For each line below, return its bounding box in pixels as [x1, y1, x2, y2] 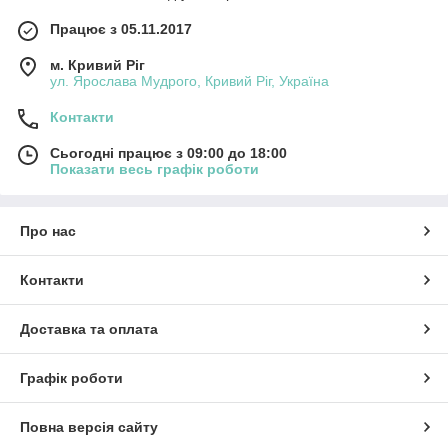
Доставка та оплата [20, 321, 158, 338]
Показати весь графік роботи [50, 161, 259, 178]
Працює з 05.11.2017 [50, 21, 192, 38]
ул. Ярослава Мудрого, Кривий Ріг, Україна [50, 73, 329, 90]
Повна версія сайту [20, 419, 158, 436]
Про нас [20, 223, 76, 240]
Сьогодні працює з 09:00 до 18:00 [50, 145, 287, 162]
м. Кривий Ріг [50, 57, 145, 74]
